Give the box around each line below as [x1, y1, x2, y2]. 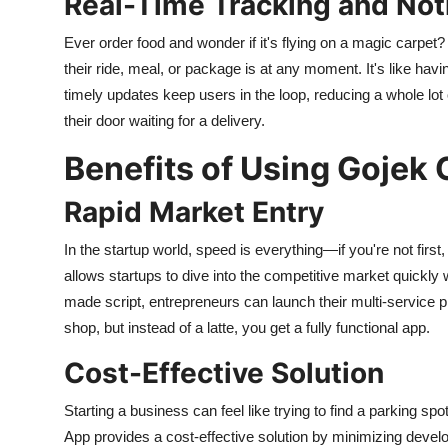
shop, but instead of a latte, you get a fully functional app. [64, 319, 430, 336]
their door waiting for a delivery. [64, 112, 265, 129]
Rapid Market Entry [64, 195, 324, 229]
